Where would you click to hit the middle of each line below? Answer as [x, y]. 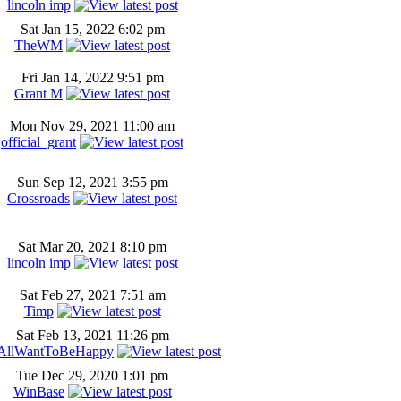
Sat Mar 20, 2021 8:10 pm [92, 247]
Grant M [38, 94]
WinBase [38, 392]
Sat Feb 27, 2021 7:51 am [92, 295]
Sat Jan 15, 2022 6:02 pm [92, 29]
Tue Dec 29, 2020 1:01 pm [92, 375]
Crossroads [38, 198]
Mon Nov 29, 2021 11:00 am [92, 126]
